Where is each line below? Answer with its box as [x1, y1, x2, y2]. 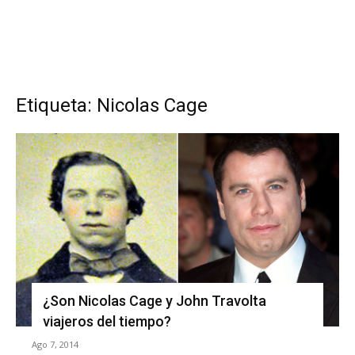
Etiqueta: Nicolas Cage [16, 94, 208, 116]
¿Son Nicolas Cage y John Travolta [43, 292, 266, 309]
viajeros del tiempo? [43, 312, 171, 330]
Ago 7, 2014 [32, 338, 78, 350]
